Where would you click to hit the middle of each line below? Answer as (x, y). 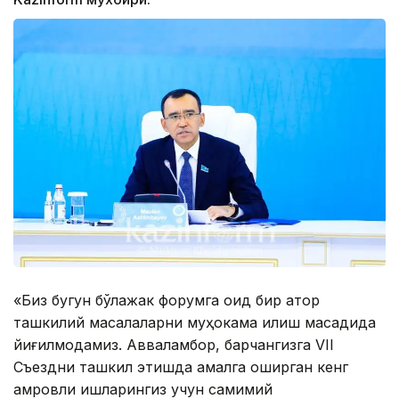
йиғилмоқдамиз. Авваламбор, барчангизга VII (174, 345)
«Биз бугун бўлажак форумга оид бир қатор (167, 300)
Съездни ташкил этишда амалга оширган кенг (181, 367)
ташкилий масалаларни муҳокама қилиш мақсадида (195, 322)
